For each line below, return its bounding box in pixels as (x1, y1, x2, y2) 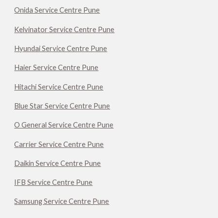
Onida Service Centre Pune (14, 6, 100, 15)
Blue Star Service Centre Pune (14, 101, 110, 110)
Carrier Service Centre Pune (14, 140, 104, 148)
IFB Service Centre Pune (14, 178, 93, 187)
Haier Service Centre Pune (14, 63, 99, 72)
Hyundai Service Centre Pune (14, 44, 108, 53)
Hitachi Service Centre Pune (14, 82, 104, 91)
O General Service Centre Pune (14, 121, 114, 129)
